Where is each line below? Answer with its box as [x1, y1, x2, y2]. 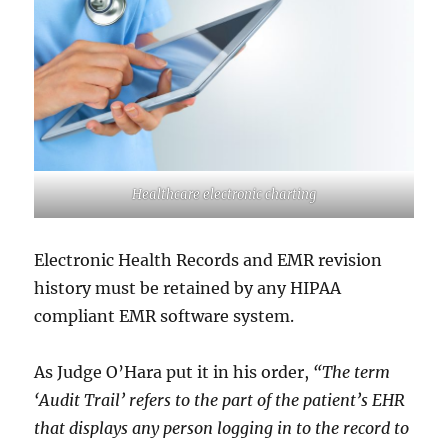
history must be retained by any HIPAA [34, 277, 342, 298]
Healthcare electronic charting [132, 185, 316, 203]
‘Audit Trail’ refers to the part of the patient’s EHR [34, 389, 406, 410]
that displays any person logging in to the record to [34, 417, 410, 438]
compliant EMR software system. [34, 305, 295, 326]
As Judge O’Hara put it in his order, [34, 361, 314, 382]
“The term [313, 361, 391, 382]
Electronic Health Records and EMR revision [34, 249, 383, 270]
